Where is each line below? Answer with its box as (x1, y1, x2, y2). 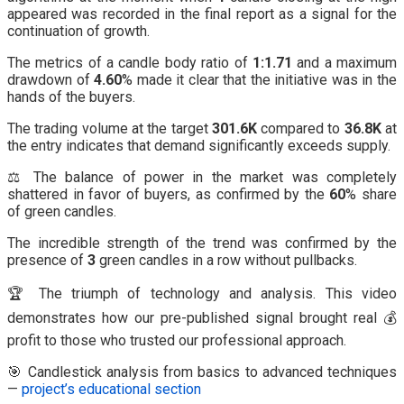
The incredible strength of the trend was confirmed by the (7, 234, 397, 252)
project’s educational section (22, 381, 201, 399)
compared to (256, 120, 344, 138)
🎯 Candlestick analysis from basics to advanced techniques (7, 363, 397, 381)
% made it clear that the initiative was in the (122, 71, 398, 89)
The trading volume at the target (7, 120, 212, 138)
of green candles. (7, 203, 116, 221)
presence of (7, 252, 87, 270)
